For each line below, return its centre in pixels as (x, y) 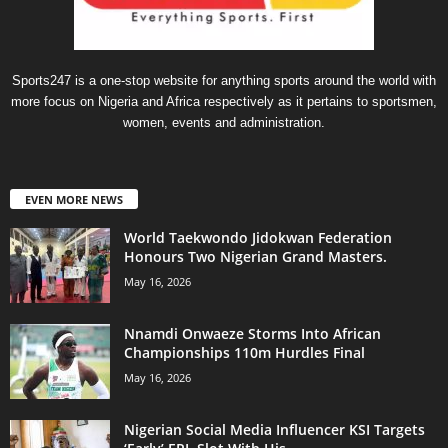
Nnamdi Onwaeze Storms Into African (252, 333)
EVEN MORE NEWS (74, 199)
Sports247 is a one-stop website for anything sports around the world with (224, 80)
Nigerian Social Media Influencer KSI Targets (274, 429)
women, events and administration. (224, 122)
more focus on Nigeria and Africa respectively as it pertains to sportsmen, (224, 101)
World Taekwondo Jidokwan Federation (258, 237)
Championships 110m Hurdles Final (244, 352)
